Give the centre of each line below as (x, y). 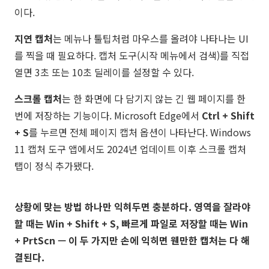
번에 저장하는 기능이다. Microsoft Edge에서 (108, 116)
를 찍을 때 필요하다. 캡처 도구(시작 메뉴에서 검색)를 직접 (132, 56)
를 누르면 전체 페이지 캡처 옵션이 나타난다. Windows (140, 132)
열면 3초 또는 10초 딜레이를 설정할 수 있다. (104, 72)
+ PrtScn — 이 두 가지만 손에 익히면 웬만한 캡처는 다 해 (132, 240)
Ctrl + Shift (228, 116)
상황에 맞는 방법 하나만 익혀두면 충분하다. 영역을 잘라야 (132, 207)
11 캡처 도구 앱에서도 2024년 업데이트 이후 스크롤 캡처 (130, 149)
